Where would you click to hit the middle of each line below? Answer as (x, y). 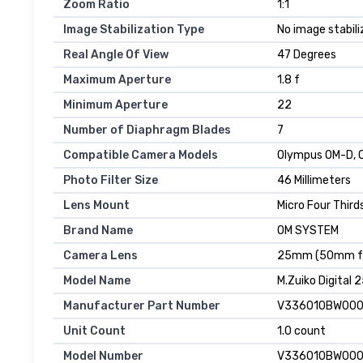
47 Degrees (307, 55)
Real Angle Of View (116, 55)
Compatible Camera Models (141, 156)
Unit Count (94, 331)
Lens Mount (96, 206)
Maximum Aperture (117, 80)
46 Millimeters (314, 181)
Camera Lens (100, 256)
